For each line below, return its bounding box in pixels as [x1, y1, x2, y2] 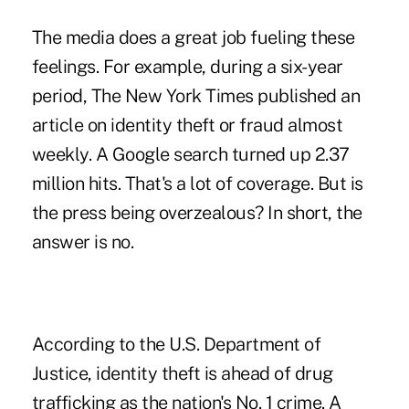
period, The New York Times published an [31, 84, 361, 107]
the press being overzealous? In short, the [31, 201, 362, 224]
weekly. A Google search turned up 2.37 [31, 142, 350, 165]
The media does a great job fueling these [31, 26, 355, 48]
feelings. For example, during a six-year [31, 55, 343, 78]
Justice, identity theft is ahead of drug [31, 362, 333, 384]
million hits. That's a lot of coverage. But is [31, 172, 363, 194]
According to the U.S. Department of [31, 332, 321, 355]
